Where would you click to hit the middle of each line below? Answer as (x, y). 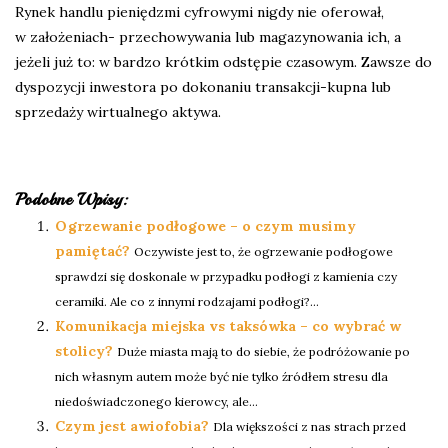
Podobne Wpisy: (71, 198)
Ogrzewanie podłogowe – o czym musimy (205, 225)
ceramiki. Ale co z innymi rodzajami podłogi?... (187, 301)
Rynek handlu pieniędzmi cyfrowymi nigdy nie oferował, (199, 11)
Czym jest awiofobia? (132, 425)
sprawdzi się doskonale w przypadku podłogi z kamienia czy (226, 276)
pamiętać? (92, 250)
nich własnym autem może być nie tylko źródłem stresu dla (221, 376)
